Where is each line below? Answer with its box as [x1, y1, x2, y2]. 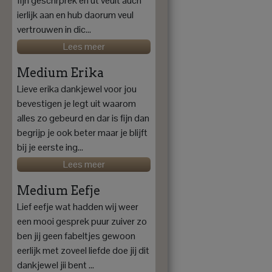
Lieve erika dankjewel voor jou [17, 83, 137, 96]
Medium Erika [17, 66, 104, 81]
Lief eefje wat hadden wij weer [17, 200, 138, 214]
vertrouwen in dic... [17, 23, 91, 36]
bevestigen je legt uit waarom [17, 97, 136, 110]
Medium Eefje [17, 183, 100, 199]
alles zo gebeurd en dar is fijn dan [17, 112, 149, 125]
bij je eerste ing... [17, 141, 83, 154]
